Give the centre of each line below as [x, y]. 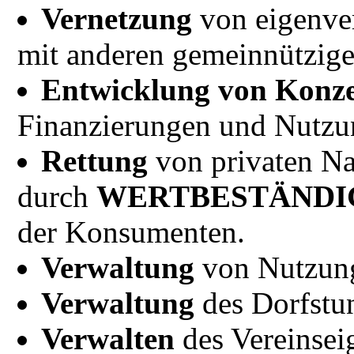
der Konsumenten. [131, 232]
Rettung [94, 161]
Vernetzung [117, 19]
